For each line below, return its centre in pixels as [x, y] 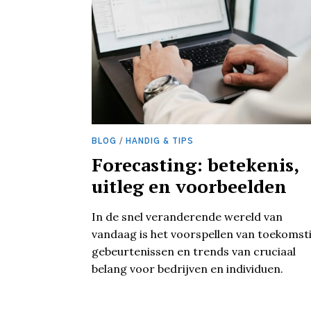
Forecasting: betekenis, [195, 165]
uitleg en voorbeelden [189, 186]
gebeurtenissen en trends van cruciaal [194, 252]
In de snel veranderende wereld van [187, 217]
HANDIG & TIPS [160, 141]
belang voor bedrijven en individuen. [187, 269]
